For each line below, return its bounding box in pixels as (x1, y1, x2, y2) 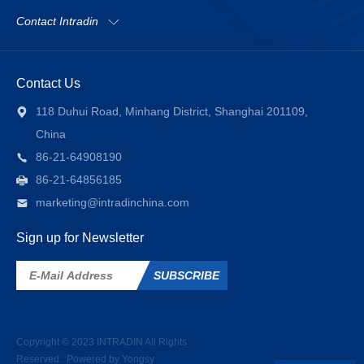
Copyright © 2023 (16, 336, 97, 349)
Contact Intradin (16, 15, 98, 28)
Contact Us (16, 76, 80, 91)
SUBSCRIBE (154, 269, 219, 283)
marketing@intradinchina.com (36, 196, 189, 210)
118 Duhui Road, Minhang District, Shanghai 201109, (36, 105, 308, 119)
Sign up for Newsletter (16, 231, 144, 245)
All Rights (143, 336, 187, 349)
